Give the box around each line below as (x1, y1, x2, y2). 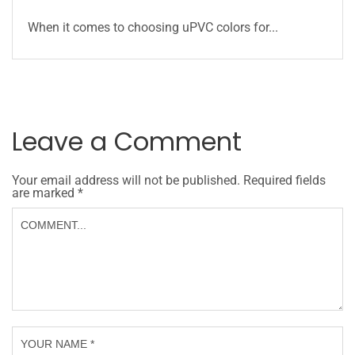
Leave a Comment (12, 123, 242, 159)
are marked (12, 185, 78, 200)
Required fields (243, 172, 326, 188)
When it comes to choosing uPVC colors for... (28, 19, 278, 35)
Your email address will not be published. (12, 172, 240, 188)
